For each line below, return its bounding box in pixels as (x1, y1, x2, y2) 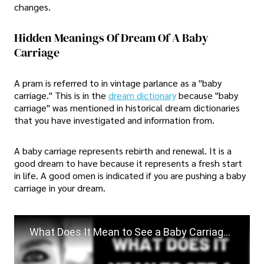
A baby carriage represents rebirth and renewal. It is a (14, 144, 232, 157)
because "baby (179, 89, 238, 102)
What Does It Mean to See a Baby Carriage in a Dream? (223, 225, 230, 238)
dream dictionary (108, 89, 176, 102)
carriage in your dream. (14, 181, 105, 194)
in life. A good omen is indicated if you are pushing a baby (14, 169, 246, 181)
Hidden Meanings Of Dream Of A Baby (14, 29, 209, 46)
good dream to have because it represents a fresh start (14, 156, 242, 169)
